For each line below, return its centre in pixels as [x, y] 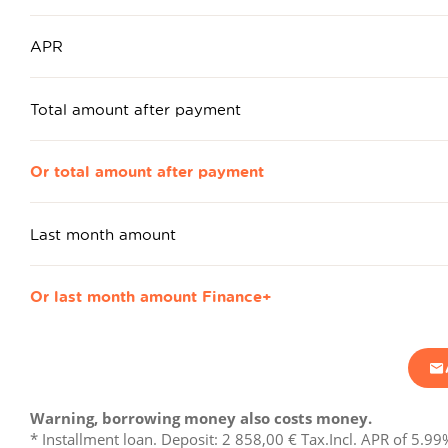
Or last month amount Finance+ [151, 297]
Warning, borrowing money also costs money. [201, 417]
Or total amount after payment [147, 172]
